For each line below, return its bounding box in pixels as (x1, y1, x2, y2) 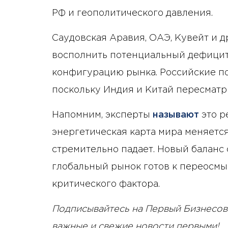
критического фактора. (52, 180, 160, 188)
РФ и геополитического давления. (52, 9, 213, 17)
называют (153, 110, 199, 119)
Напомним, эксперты (52, 110, 153, 119)
